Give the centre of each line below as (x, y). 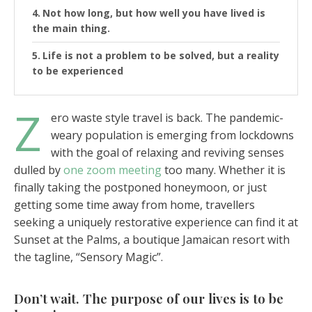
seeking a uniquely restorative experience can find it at (156, 222)
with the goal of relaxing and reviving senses (167, 153)
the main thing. (71, 28)
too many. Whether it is (224, 170)
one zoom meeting (112, 170)
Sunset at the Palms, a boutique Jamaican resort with (152, 240)
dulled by (39, 170)
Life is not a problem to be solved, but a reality (161, 55)
